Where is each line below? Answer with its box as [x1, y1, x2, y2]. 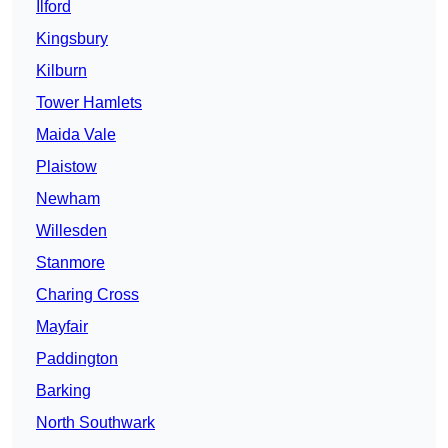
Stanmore [36, 254, 105, 272]
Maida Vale [36, 126, 116, 144]
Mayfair [36, 318, 88, 336]
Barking [36, 382, 91, 400]
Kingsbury [36, 30, 108, 48]
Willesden [36, 222, 107, 240]
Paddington [36, 350, 118, 368]
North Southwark [36, 414, 155, 432]
